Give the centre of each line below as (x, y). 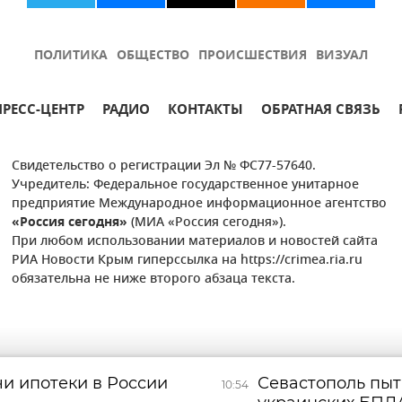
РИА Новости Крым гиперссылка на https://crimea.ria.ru (188, 261)
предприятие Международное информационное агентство (200, 204)
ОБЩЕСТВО (153, 56)
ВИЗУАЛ (342, 56)
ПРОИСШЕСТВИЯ (253, 56)
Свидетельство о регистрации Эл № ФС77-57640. (164, 166)
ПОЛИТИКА (71, 56)
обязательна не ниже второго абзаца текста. (154, 280)
